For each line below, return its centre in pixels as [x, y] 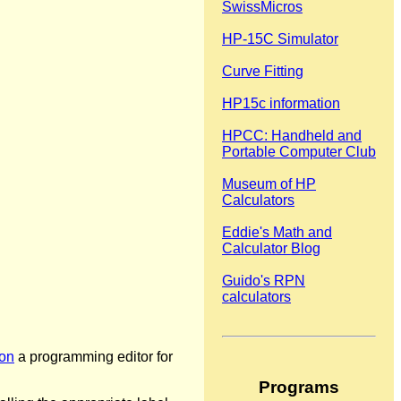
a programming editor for [94, 357]
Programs [299, 388]
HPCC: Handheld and [292, 136]
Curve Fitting [263, 72]
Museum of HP [269, 184]
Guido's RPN [264, 281]
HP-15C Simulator [280, 39]
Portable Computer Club [299, 152]
